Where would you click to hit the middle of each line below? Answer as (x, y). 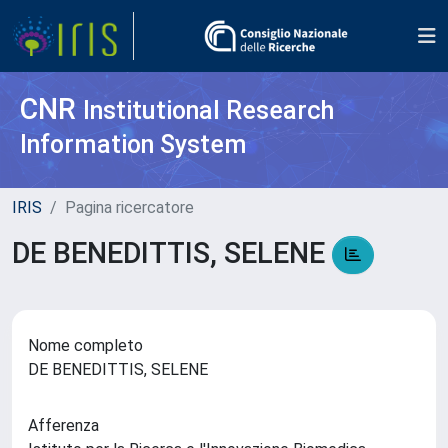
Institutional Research (208, 110)
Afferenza (63, 426)
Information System (133, 144)
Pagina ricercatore (129, 207)
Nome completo (85, 346)
